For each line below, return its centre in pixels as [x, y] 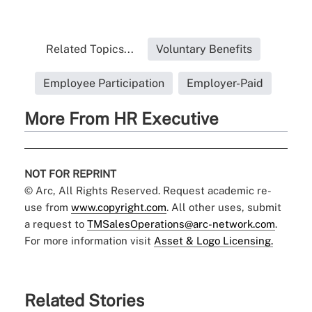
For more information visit [89, 241]
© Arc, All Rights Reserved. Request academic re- [148, 191]
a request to [55, 224]
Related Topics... [89, 49]
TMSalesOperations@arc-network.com [181, 224]
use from [47, 208]
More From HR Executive [121, 119]
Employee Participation [103, 84]
